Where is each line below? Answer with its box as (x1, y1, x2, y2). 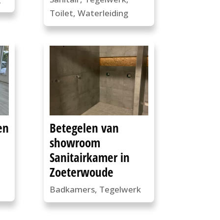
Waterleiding (78, 7, 129, 19)
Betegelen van (50, 119, 119, 137)
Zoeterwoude (50, 164, 114, 181)
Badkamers (50, 184, 95, 195)
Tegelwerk (99, 184, 141, 195)
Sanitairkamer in (50, 149, 130, 166)
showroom (50, 134, 101, 151)
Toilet (50, 7, 74, 19)
